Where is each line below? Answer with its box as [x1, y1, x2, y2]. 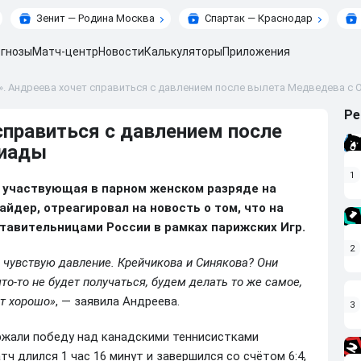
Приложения [222, 45, 290, 58]
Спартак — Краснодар [204, 12, 313, 24]
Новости [98, 45, 144, 58]
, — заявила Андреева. [56, 294, 180, 309]
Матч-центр [32, 45, 98, 58]
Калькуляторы [144, 45, 222, 58]
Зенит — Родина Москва [35, 12, 155, 24]
